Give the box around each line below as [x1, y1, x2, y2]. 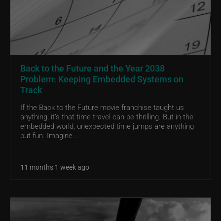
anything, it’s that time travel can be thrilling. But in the [20, 111, 193, 122]
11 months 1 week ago [20, 162, 89, 172]
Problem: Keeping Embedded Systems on [20, 73, 184, 85]
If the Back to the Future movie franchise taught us [20, 102, 184, 112]
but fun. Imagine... [20, 130, 78, 141]
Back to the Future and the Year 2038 [20, 62, 165, 74]
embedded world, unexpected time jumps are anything [20, 121, 194, 131]
